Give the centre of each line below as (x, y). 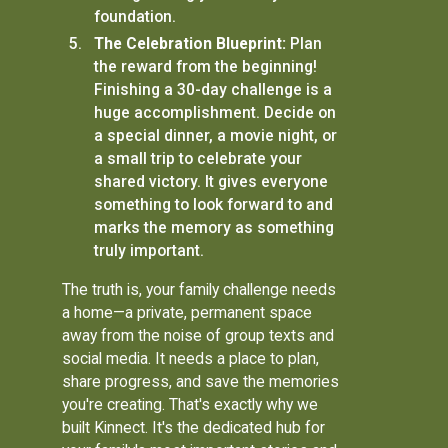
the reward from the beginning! (205, 67)
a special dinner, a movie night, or (215, 136)
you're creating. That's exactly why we (190, 404)
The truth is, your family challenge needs (199, 289)
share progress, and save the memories (201, 381)
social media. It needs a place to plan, (191, 358)
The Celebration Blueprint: (189, 44)
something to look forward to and (213, 205)
